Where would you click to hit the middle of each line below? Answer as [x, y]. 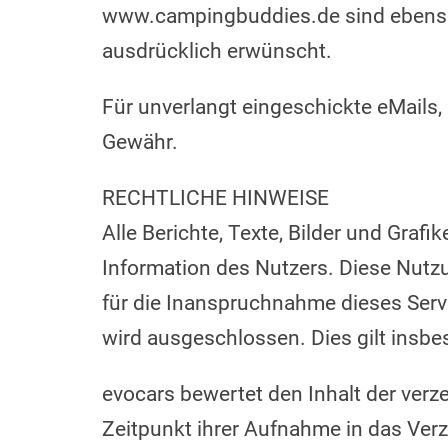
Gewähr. [140, 142]
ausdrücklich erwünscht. [217, 51]
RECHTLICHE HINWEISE [215, 198]
